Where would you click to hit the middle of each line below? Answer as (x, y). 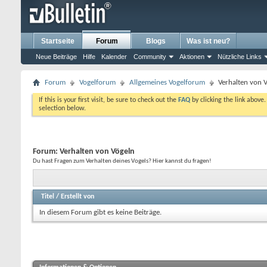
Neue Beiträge (56, 57)
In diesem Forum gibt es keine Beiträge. (100, 213)
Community (150, 57)
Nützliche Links (240, 57)
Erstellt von (77, 196)
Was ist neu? (208, 41)
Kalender (114, 57)
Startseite (58, 41)
